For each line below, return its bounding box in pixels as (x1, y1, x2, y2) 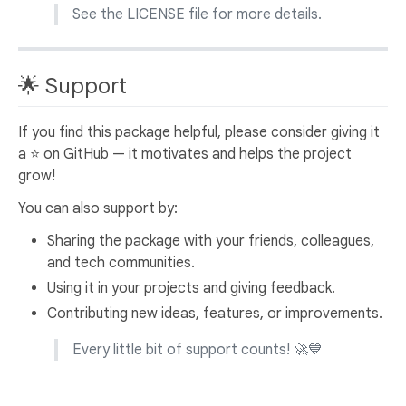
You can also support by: (18, 198, 178, 217)
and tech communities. (47, 253, 195, 272)
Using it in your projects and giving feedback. (47, 278, 335, 297)
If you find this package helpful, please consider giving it (18, 122, 380, 141)
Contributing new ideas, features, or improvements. (47, 304, 382, 323)
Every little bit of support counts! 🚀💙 (72, 340, 323, 359)
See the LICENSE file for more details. (72, 5, 322, 24)
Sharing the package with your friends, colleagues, (47, 231, 374, 250)
